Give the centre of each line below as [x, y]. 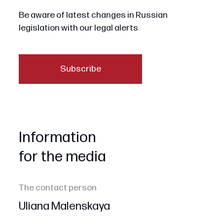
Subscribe [80, 69]
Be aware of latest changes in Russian [93, 15]
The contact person [57, 188]
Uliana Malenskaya [64, 207]
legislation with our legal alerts [78, 28]
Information [57, 138]
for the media [62, 157]
